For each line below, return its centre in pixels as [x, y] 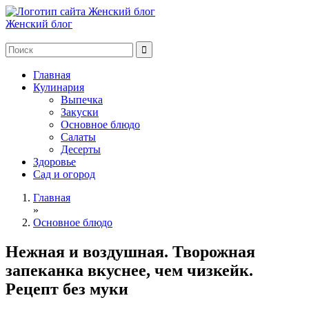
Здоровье [54, 162]
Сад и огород [64, 174]
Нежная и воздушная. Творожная [130, 251]
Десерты [81, 149]
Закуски [80, 112]
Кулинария [59, 87]
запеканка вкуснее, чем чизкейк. [129, 270]
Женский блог [39, 24]
